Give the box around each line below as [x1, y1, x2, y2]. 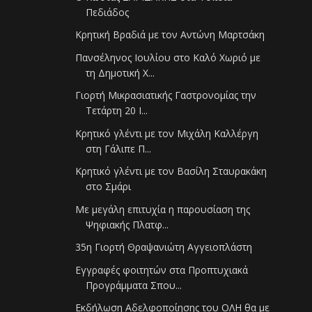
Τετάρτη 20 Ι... [86, 104, 148, 118]
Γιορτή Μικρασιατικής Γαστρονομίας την [75, 88, 257, 102]
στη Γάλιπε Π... [86, 141, 152, 155]
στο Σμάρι [86, 180, 132, 194]
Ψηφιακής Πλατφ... [86, 217, 169, 231]
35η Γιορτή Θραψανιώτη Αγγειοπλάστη [75, 240, 253, 254]
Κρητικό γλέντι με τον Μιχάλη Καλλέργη [75, 126, 259, 140]
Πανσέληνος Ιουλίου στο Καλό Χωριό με [75, 50, 261, 64]
